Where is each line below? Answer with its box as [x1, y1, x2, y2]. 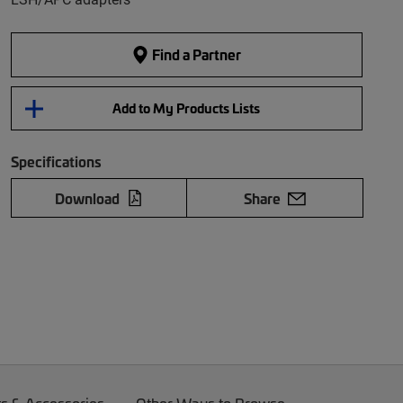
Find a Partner [149, 44, 242, 65]
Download [54, 188, 120, 208]
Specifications [10, 151, 102, 171]
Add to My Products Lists [112, 99, 261, 117]
